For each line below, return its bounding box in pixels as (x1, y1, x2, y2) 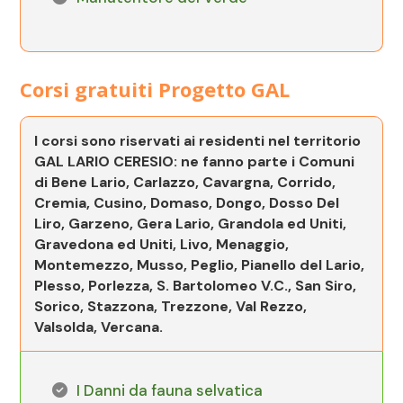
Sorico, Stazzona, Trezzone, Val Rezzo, (34, 297, 308, 317)
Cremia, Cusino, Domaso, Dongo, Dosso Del (34, 193, 340, 213)
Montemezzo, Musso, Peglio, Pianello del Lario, (34, 255, 365, 275)
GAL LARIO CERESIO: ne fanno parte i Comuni (34, 152, 355, 172)
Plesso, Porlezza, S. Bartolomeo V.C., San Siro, (34, 276, 357, 296)
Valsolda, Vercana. (34, 318, 164, 337)
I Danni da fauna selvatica (76, 381, 264, 401)
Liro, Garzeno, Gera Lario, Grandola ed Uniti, (34, 214, 347, 234)
